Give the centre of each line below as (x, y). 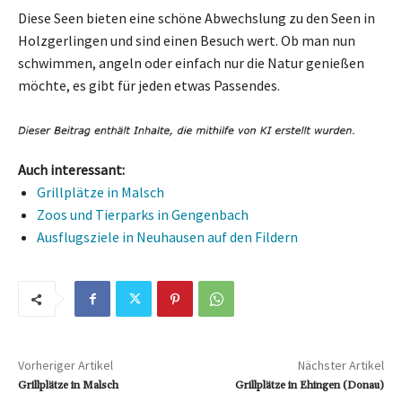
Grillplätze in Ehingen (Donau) (309, 386)
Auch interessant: (71, 170)
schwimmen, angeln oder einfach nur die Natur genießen (191, 62)
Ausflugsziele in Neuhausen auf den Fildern (167, 237)
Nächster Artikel (341, 366)
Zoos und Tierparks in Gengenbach (143, 215)
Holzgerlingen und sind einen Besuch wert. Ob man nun (187, 40)
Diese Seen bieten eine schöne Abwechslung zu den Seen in (197, 17)
